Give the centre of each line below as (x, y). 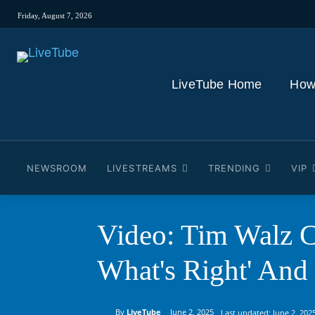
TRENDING (234, 168)
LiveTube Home (217, 84)
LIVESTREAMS (142, 168)
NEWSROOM (57, 168)
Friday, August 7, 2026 (55, 15)
